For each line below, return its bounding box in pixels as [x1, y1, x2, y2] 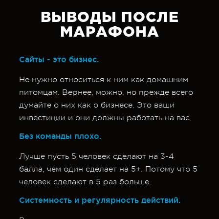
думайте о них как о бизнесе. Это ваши [19, 101, 175, 109]
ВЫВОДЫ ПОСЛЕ [40, 11, 179, 24]
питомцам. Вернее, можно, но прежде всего [19, 88, 193, 97]
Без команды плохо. [19, 131, 101, 140]
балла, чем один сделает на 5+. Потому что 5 [19, 165, 197, 174]
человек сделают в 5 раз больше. [19, 177, 151, 186]
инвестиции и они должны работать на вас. [19, 113, 192, 122]
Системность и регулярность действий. [19, 196, 180, 204]
